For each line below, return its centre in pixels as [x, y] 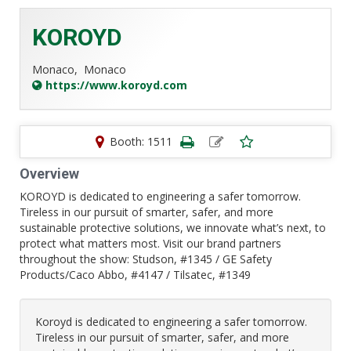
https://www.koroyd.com [116, 85]
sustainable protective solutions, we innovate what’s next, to [173, 228]
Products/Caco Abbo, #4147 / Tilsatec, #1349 [135, 275]
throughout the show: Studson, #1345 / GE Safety [146, 259]
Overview [49, 174]
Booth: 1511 [141, 141]
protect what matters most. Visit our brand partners [150, 243]
